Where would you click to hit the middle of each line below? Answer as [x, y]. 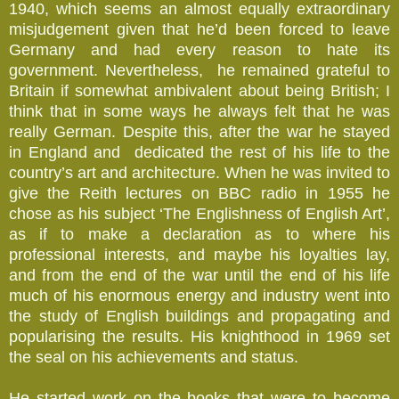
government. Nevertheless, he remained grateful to [199, 70]
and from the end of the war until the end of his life [199, 275]
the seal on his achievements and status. [154, 357]
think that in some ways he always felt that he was [199, 111]
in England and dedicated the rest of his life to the [199, 152]
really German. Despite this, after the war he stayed [199, 131]
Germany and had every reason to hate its [199, 49]
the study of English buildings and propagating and [199, 316]
